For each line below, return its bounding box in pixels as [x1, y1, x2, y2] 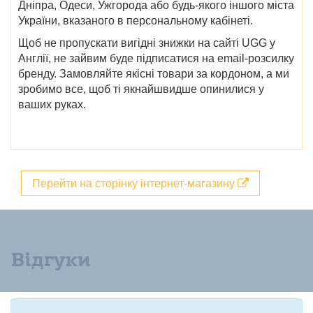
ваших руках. [18, 98, 86, 110]
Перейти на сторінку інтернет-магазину [32, 174, 238, 191]
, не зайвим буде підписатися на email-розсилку [48, 52, 294, 64]
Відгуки [11, 247, 91, 272]
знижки [159, 36, 195, 49]
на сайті [195, 36, 242, 49]
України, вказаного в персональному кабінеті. [18, 14, 253, 27]
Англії [18, 52, 48, 64]
